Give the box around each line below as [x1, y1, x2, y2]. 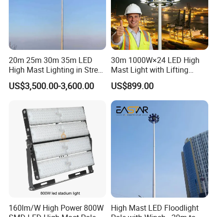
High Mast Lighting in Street [9, 64, 105, 75]
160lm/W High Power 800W [9, 202, 104, 214]
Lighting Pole [9, 74, 54, 85]
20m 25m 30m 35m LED [9, 54, 93, 65]
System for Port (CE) [110, 74, 181, 85]
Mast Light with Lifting [110, 64, 188, 75]
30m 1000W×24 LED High [110, 54, 200, 65]
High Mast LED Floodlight [110, 202, 199, 214]
